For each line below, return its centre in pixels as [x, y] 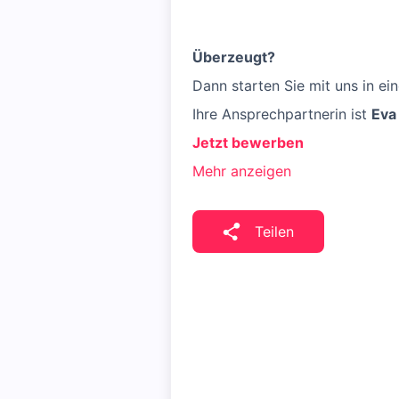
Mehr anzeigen [242, 171]
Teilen [274, 232]
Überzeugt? [234, 57]
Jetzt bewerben [248, 142]
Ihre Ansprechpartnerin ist [282, 114]
